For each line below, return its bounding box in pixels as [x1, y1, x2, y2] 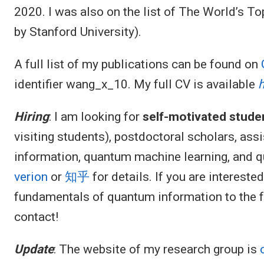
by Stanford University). [14, 24, 141, 39]
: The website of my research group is [54, 242, 260, 256]
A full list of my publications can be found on [14, 57, 261, 71]
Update [14, 242, 54, 256]
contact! [14, 209, 58, 224]
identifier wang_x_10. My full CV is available [14, 77, 258, 91]
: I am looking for [49, 109, 143, 124]
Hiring [14, 109, 49, 124]
